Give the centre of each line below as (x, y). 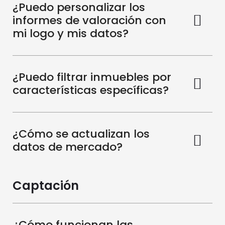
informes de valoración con (89, 21)
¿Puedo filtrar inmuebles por (92, 77)
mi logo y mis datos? (71, 34)
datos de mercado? (68, 147)
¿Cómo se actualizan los (81, 134)
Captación (46, 186)
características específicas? (91, 90)
